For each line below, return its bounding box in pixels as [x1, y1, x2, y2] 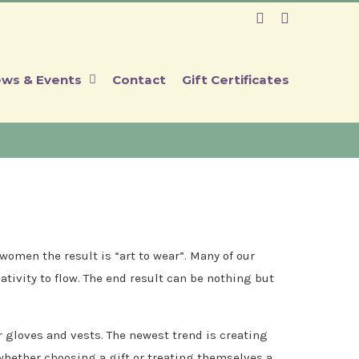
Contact [112, 71, 166, 87]
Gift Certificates [182, 71, 289, 87]
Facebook [264, 10, 320, 26]
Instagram [288, 10, 346, 26]
